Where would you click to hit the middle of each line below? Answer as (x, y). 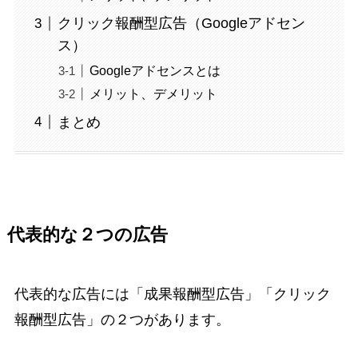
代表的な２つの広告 (87, 235)
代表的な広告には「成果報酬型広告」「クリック (172, 294)
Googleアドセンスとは (155, 70)
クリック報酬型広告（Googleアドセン (181, 24)
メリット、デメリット (153, 93)
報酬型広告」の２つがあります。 (122, 319)
